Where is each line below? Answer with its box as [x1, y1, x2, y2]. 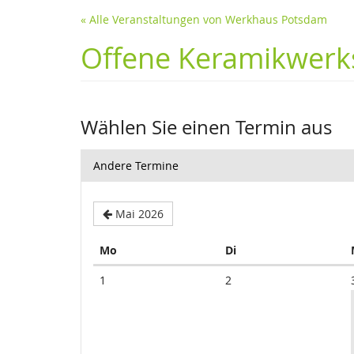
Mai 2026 [115, 206, 164, 221]
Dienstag [235, 242, 283, 257]
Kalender [92, 265, 141, 280]
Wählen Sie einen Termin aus [81, 115, 332, 140]
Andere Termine [93, 158, 179, 173]
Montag [116, 242, 158, 257]
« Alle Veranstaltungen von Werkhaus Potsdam [81, 12, 327, 27]
